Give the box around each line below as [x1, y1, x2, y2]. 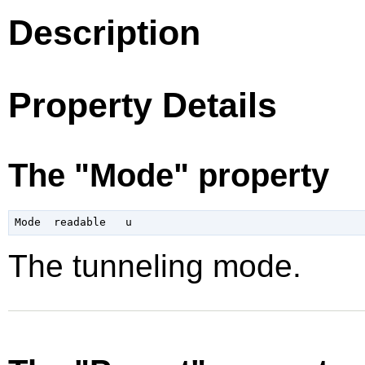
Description [8, 12, 200, 52]
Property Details [8, 85, 277, 125]
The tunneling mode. [8, 248, 301, 284]
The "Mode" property [8, 156, 329, 195]
